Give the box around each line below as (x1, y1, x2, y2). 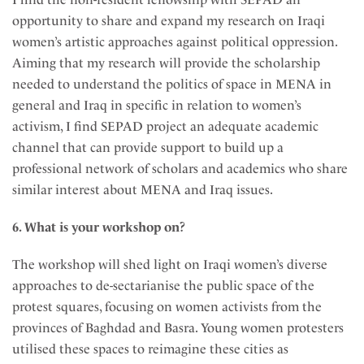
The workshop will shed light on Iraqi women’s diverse (12, 257, 327, 272)
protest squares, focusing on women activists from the (12, 299, 322, 314)
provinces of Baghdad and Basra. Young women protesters (12, 320, 344, 336)
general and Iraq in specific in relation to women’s (12, 97, 301, 113)
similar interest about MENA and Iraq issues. (12, 182, 273, 197)
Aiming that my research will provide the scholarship (12, 55, 320, 71)
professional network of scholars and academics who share (12, 161, 348, 176)
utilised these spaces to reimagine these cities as (12, 341, 288, 357)
